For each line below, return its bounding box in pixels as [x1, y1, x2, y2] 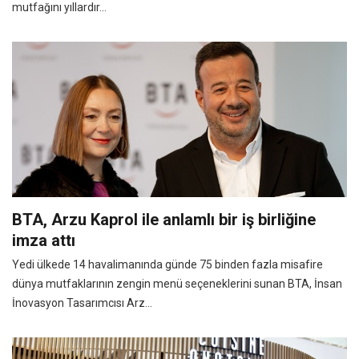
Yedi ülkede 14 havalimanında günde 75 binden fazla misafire [12, 257, 323, 271]
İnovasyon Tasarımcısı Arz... [12, 296, 152, 309]
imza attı [12, 230, 75, 250]
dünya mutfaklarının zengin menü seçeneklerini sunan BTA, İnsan [12, 276, 342, 290]
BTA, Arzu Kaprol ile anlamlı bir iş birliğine [12, 209, 316, 229]
